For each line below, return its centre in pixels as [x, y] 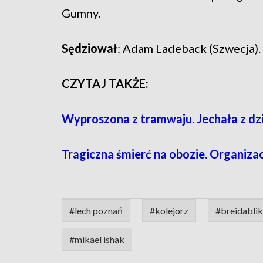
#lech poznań [96, 211]
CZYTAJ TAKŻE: [105, 84]
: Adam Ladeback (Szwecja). [189, 48]
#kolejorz [169, 211]
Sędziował [90, 48]
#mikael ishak [97, 240]
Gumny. [81, 13]
